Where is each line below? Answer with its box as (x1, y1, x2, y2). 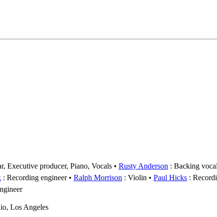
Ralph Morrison (74, 173, 122, 182)
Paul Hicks (154, 173, 187, 182)
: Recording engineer (1, 173, 67, 182)
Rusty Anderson (119, 161, 168, 170)
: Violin (122, 173, 147, 182)
